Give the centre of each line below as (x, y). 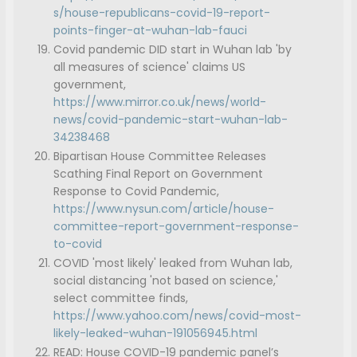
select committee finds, (121, 298)
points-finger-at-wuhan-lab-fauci (151, 31)
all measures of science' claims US (150, 67)
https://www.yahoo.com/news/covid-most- (178, 316)
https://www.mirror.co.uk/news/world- (160, 102)
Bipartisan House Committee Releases (160, 157)
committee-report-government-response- (177, 227)
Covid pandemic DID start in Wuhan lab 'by (173, 50)
